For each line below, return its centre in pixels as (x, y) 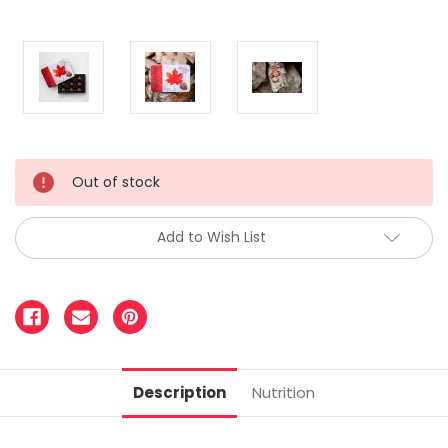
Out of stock (116, 181)
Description (180, 392)
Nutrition (283, 392)
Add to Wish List (211, 236)
